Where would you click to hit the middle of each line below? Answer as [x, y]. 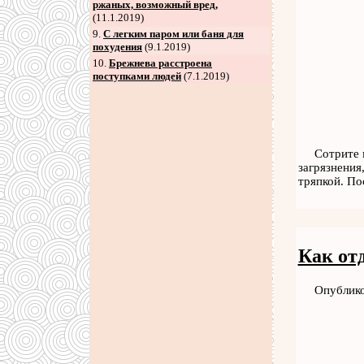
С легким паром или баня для [173, 34]
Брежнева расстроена [160, 63]
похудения [117, 47]
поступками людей [137, 76]
